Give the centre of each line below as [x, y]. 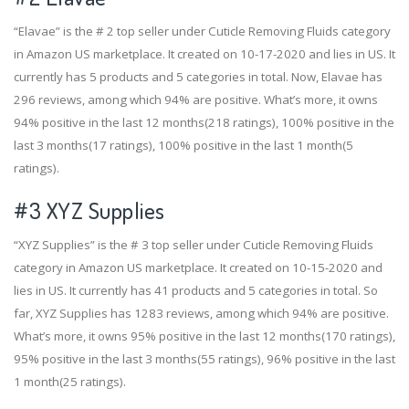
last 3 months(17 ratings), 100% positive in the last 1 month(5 [184, 146]
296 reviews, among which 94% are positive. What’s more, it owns [196, 100]
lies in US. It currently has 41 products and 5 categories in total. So [196, 290]
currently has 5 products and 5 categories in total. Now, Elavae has [198, 77]
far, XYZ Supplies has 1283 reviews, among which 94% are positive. [201, 313]
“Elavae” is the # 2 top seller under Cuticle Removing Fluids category [202, 31]
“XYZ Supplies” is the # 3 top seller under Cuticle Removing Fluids [194, 244]
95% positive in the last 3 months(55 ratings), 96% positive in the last [204, 358]
